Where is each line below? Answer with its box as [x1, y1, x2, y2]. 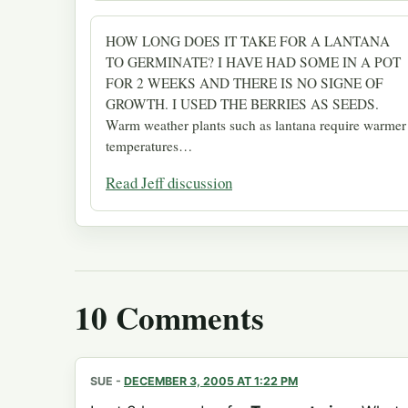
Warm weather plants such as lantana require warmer [106, 115, 406, 134]
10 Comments [75, 293, 264, 341]
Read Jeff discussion [106, 171, 232, 193]
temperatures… [106, 136, 192, 155]
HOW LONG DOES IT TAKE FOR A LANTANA [106, 31, 390, 50]
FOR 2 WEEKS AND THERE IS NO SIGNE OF [106, 73, 383, 92]
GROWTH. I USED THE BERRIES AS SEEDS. [106, 94, 379, 113]
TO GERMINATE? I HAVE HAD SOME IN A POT [106, 52, 401, 71]
